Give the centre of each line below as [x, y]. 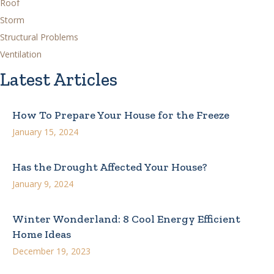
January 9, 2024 [43, 183]
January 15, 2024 [45, 131]
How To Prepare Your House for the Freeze [121, 115]
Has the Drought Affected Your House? [110, 167]
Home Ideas [42, 234]
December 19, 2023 [51, 251]
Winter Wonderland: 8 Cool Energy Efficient [126, 219]
